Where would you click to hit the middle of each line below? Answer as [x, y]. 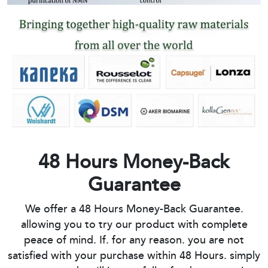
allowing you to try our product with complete [134, 225]
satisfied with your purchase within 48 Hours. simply [134, 256]
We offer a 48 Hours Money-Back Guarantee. [134, 210]
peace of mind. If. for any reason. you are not [134, 241]
